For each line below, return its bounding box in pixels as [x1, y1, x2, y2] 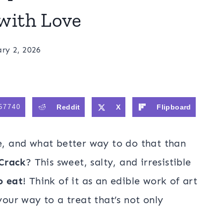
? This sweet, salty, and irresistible [25, 156, 191, 168]
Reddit [56, 103, 80, 111]
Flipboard [157, 103, 191, 111]
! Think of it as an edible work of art [23, 175, 198, 187]
